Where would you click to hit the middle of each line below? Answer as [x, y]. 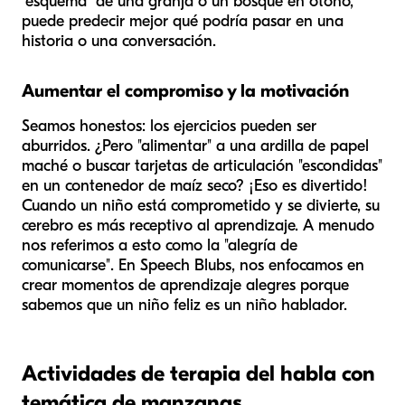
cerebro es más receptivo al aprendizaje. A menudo [198, 225]
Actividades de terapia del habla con [198, 373]
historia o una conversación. [119, 41]
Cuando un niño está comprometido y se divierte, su [201, 205]
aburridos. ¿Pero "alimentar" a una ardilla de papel [195, 146]
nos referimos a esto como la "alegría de [160, 245]
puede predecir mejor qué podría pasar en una [183, 21]
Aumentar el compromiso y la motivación [185, 90]
